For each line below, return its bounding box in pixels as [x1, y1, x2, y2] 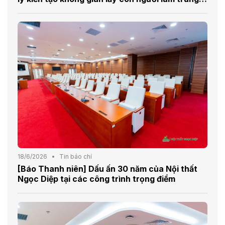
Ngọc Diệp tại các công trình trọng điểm [18, 174, 175, 184]
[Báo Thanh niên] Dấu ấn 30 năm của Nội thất [18, 164, 197, 174]
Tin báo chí [59, 153, 92, 161]
